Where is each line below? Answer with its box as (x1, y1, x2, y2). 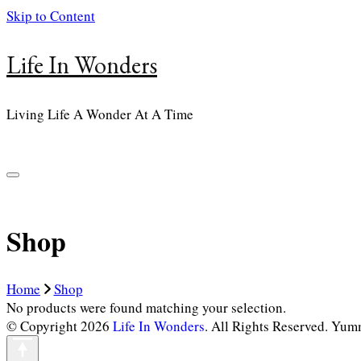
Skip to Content (6, 6, 95, 25)
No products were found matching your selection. (6, 297, 286, 317)
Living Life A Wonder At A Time (6, 105, 193, 123)
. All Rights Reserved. (205, 316, 331, 335)
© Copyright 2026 (6, 316, 113, 335)
